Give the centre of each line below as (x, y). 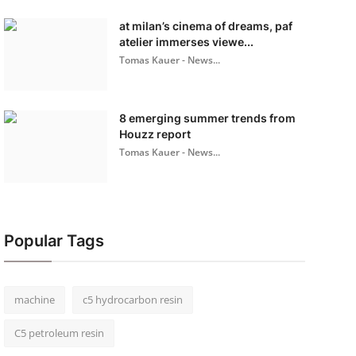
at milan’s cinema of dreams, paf (205, 26)
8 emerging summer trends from (207, 118)
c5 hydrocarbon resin (132, 300)
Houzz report (155, 134)
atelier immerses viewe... (186, 42)
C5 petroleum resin (59, 333)
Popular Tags (54, 241)
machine (34, 300)
